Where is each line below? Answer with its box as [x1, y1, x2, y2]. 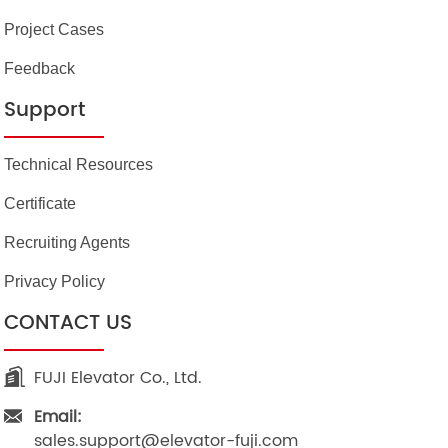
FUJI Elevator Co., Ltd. [34, 365, 203, 392]
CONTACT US [4, 307, 133, 341]
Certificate [4, 195, 77, 213]
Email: [34, 404, 83, 431]
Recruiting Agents [4, 234, 131, 252]
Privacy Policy [4, 273, 106, 291]
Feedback [4, 60, 76, 78]
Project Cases [4, 21, 105, 39]
